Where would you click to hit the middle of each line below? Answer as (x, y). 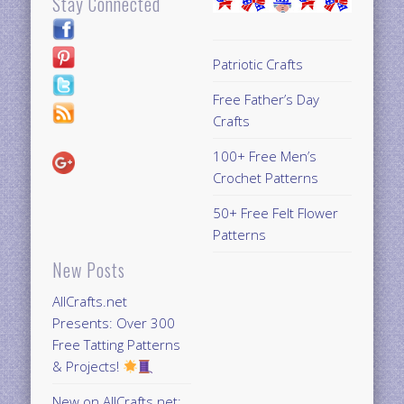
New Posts (89, 270)
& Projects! (88, 367)
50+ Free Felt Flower (276, 213)
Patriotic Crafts (258, 64)
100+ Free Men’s (265, 156)
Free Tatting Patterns (117, 345)
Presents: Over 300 (114, 323)
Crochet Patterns (266, 178)
